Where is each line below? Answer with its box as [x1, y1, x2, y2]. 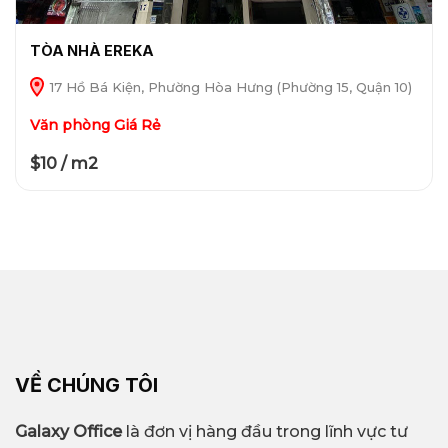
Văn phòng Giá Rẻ [29, 115, 161, 134]
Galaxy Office [15, 421, 122, 441]
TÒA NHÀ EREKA [29, 41, 154, 59]
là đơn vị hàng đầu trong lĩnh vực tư [122, 421, 408, 441]
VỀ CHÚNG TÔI [15, 373, 158, 398]
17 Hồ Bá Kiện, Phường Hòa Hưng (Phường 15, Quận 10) [45, 78, 412, 95]
